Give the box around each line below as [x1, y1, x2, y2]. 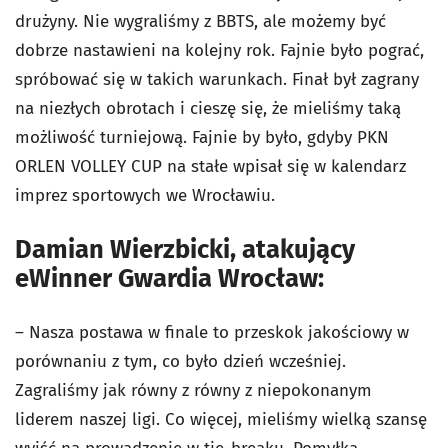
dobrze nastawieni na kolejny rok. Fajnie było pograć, [15, 40, 424, 61]
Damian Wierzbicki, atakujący [15, 234, 355, 265]
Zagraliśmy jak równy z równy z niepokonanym [15, 380, 372, 401]
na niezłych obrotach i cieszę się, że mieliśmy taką [15, 98, 401, 119]
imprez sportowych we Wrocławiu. [15, 185, 275, 206]
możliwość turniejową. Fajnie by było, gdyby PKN [15, 127, 389, 148]
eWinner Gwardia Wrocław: [15, 263, 324, 294]
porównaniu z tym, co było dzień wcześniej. [15, 351, 346, 372]
